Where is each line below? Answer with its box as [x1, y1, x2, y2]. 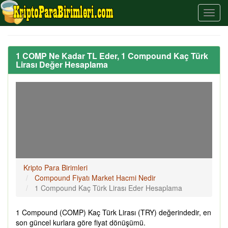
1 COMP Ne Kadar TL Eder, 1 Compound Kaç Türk [16, 50, 208, 62]
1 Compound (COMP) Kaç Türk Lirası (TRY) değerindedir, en [16, 207, 211, 217]
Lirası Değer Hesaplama [16, 59, 108, 70]
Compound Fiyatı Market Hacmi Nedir [35, 173, 156, 183]
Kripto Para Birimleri [23, 162, 88, 173]
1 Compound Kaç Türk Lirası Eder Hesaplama [35, 183, 182, 193]
